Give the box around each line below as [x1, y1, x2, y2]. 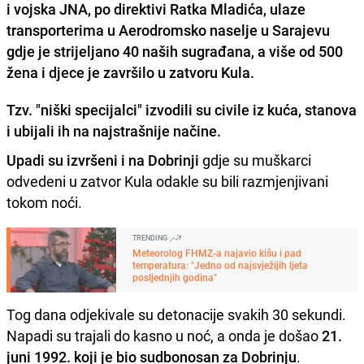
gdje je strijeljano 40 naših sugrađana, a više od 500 [6, 41, 343, 61]
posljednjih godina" [132, 270, 217, 284]
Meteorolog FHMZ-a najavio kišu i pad [132, 245, 301, 259]
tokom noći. [6, 192, 82, 212]
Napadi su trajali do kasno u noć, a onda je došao [6, 325, 322, 345]
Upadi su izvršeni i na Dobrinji [6, 149, 199, 170]
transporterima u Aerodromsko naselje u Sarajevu [6, 19, 330, 40]
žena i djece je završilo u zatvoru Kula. [6, 62, 254, 82]
